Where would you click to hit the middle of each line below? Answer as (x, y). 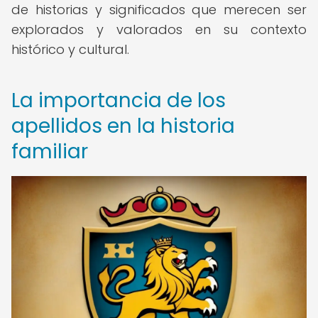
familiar (50, 152)
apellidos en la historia (123, 126)
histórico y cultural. (70, 49)
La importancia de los (119, 100)
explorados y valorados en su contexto (159, 29)
